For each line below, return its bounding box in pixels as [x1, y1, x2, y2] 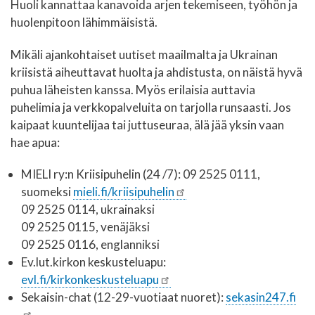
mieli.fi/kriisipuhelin [73, 184, 174, 200]
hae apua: [11, 134, 60, 150]
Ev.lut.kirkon [21, 255, 86, 270]
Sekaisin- [21, 290, 68, 305]
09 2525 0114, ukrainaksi [21, 202, 155, 217]
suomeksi [21, 184, 73, 200]
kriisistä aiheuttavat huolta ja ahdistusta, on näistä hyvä [11, 64, 302, 79]
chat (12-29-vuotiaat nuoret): [68, 290, 226, 305]
